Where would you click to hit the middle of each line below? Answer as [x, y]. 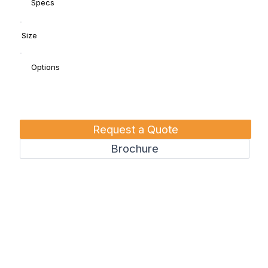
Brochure [135, 149]
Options [46, 67]
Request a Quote [136, 129]
